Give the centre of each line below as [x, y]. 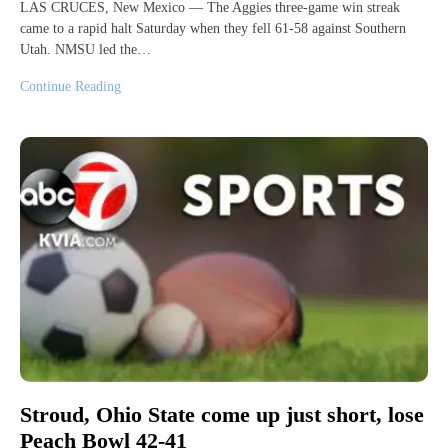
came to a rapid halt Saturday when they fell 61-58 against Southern [213, 28]
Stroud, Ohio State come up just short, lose [222, 415]
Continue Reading [70, 86]
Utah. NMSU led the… [85, 49]
